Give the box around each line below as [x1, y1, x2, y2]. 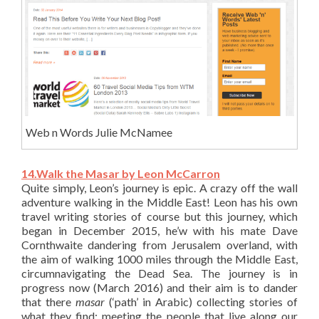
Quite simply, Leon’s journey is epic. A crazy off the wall [21, 180, 298, 194]
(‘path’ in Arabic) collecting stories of [109, 294, 298, 308]
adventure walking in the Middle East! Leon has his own [21, 194, 298, 209]
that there [21, 294, 75, 308]
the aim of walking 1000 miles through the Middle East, [21, 251, 298, 266]
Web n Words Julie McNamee [25, 125, 172, 139]
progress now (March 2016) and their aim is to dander [21, 280, 298, 294]
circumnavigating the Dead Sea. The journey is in [21, 266, 298, 280]
